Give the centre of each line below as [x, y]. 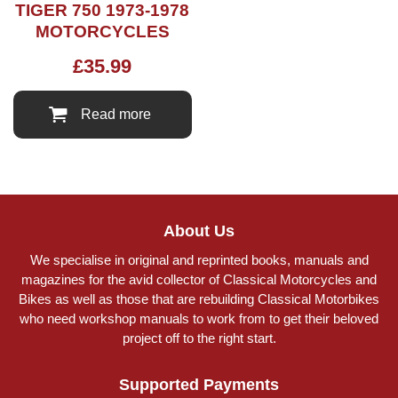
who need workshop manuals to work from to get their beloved [199, 319]
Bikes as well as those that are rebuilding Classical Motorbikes [199, 299]
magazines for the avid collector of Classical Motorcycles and [199, 280]
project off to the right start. [199, 338]
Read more [115, 114]
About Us [199, 231]
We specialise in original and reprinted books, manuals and [199, 260]
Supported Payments [199, 385]
